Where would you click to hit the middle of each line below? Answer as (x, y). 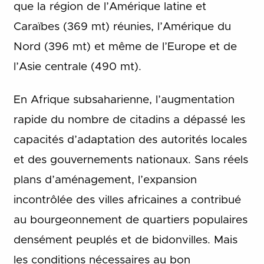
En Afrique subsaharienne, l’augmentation (124, 100)
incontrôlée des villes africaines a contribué (127, 200)
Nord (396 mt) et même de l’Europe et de (125, 47)
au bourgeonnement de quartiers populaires (130, 220)
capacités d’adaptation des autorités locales (130, 140)
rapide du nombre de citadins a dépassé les (129, 120)
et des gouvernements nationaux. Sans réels (131, 160)
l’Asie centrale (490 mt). (77, 67)
